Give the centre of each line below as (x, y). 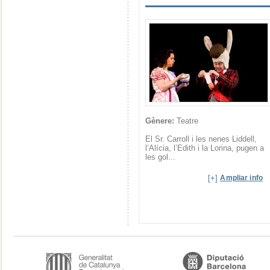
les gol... (160, 157)
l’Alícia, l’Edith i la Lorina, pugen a (205, 148)
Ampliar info (241, 178)
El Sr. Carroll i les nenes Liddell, (201, 139)
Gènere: (160, 121)
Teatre (186, 121)
